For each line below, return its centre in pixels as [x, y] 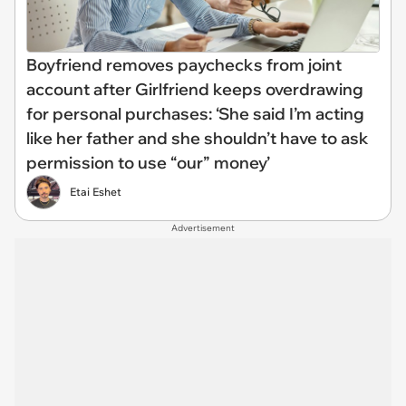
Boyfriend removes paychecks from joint [184, 65]
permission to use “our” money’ [148, 163]
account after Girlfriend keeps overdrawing [195, 89]
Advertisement [203, 228]
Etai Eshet [96, 192]
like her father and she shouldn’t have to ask [198, 138]
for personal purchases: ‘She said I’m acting [195, 114]
